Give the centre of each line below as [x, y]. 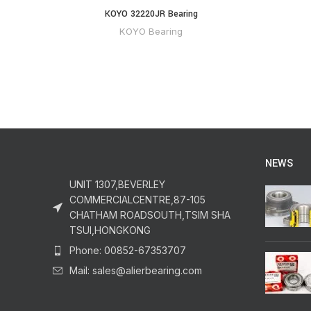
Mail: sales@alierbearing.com [136, 271]
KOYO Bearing [151, 32]
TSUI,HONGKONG [110, 230]
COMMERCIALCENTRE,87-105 [137, 200]
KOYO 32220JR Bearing [151, 14]
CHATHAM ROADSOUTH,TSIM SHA [150, 215]
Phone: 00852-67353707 [128, 251]
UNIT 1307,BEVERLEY [117, 185]
